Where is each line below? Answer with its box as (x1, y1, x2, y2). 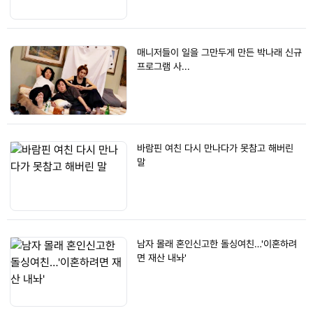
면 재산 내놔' (137, 252, 187, 263)
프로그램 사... (137, 61, 190, 72)
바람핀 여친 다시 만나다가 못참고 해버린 (137, 143, 293, 154)
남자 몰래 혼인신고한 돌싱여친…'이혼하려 (137, 238, 297, 249)
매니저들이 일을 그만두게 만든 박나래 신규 (137, 47, 302, 58)
